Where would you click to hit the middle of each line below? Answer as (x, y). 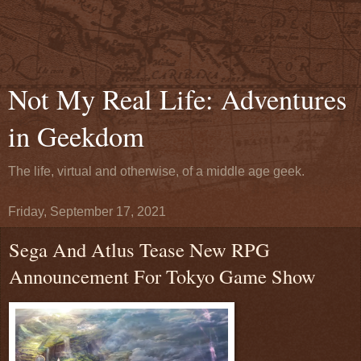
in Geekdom (76, 136)
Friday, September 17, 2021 (87, 212)
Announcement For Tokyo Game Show (162, 276)
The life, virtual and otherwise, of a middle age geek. (156, 171)
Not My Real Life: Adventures (177, 99)
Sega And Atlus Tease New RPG (139, 249)
